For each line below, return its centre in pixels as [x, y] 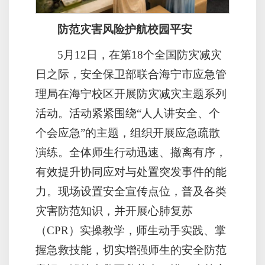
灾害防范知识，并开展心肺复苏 [114, 211]
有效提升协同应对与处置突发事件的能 [131, 172]
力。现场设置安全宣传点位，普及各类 [131, 192]
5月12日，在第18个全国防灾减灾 [140, 55]
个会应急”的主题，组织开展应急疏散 [128, 133]
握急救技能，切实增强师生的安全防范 [131, 250]
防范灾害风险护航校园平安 [125, 30]
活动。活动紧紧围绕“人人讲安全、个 [128, 114]
